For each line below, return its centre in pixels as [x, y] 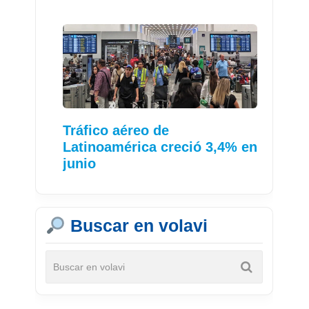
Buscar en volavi [136, 226]
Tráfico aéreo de [116, 131]
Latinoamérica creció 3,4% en [160, 147]
